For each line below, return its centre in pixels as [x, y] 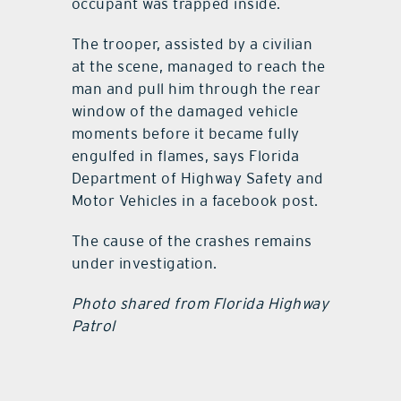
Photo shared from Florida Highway [200, 303]
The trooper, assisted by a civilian [192, 43]
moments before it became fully [185, 133]
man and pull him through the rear [196, 88]
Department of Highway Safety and [197, 178]
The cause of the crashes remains [192, 240]
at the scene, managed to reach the [198, 66]
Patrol [93, 325]
